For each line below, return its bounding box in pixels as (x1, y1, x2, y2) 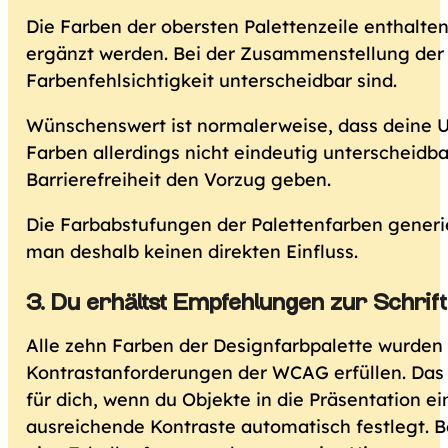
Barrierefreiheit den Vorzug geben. (26, 168, 337, 192)
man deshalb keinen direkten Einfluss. (26, 240, 359, 264)
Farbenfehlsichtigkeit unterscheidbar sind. (26, 69, 398, 93)
